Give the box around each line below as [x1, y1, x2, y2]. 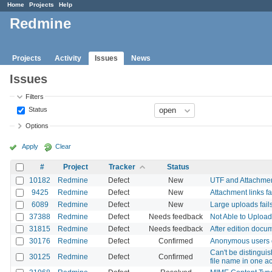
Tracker [109, 162, 135, 171]
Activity [55, 53, 81, 63]
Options [25, 122, 49, 130]
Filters [25, 92, 44, 100]
